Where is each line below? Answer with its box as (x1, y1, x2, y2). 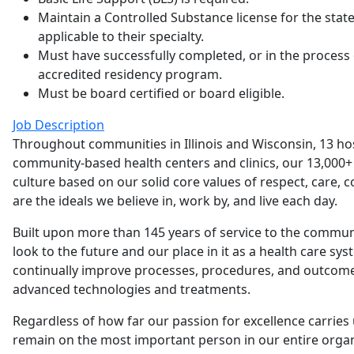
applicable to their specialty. (38, 28, 204, 45)
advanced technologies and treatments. (13, 281, 250, 298)
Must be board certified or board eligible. (38, 85, 284, 102)
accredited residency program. (38, 66, 222, 83)
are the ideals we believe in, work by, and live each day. (13, 192, 337, 209)
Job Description (13, 116, 104, 134)
